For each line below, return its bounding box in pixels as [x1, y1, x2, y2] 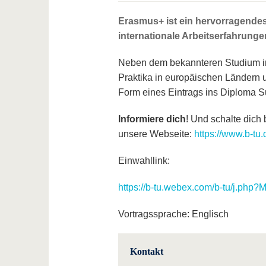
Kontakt [129, 246, 163, 256]
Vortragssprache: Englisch [118, 208, 229, 219]
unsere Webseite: [118, 128, 194, 139]
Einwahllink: [118, 155, 170, 166]
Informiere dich [118, 113, 186, 124]
